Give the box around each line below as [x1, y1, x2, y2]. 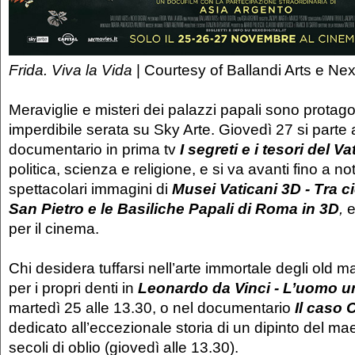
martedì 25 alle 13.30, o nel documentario [9, 299, 295, 317]
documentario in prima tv [9, 140, 176, 158]
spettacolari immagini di [9, 180, 172, 198]
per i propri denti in [9, 279, 138, 297]
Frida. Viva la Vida [9, 61, 132, 79]
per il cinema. [9, 219, 103, 238]
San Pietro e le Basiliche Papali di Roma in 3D [9, 200, 339, 218]
